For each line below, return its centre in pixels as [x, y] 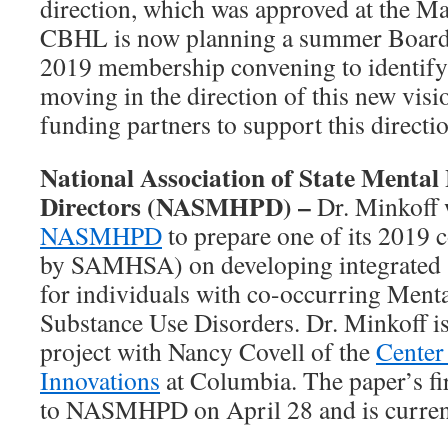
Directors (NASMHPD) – [178, 206]
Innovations [100, 380]
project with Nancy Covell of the [208, 351]
